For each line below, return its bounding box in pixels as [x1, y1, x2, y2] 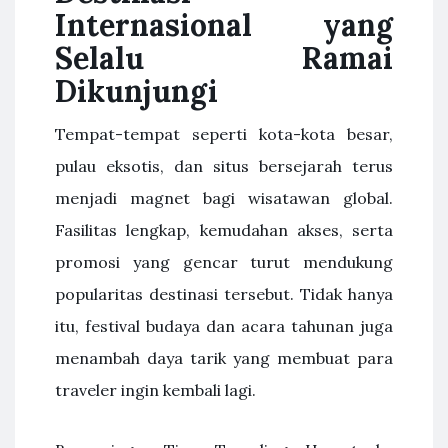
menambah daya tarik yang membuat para [55, 348, 393, 368]
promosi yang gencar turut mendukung [55, 252, 393, 272]
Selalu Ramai [55, 39, 393, 77]
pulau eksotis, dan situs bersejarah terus [55, 156, 393, 176]
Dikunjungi [55, 72, 218, 110]
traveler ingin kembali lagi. [55, 380, 256, 400]
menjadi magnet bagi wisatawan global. [55, 188, 393, 208]
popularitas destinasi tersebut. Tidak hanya [55, 284, 393, 304]
